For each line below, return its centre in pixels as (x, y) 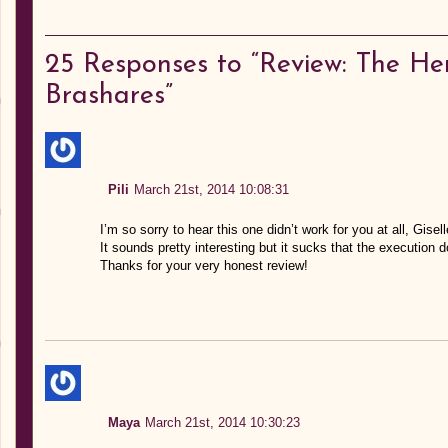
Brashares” (109, 96)
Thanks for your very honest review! (203, 265)
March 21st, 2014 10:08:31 (211, 189)
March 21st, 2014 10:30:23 (222, 422)
